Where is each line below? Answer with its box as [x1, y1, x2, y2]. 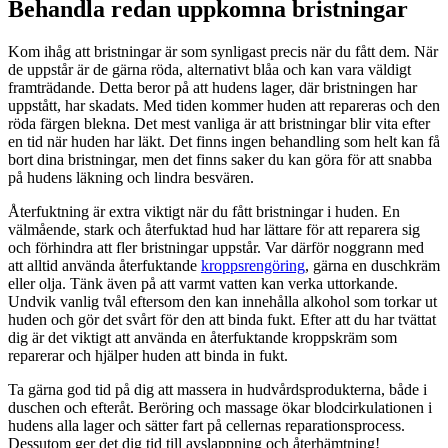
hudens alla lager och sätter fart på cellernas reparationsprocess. [8, 416, 405, 434]
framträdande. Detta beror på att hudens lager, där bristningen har [8, 78, 417, 96]
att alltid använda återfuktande [8, 256, 201, 274]
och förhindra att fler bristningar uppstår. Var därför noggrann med [8, 238, 424, 256]
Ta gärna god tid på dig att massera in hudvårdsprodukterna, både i [8, 380, 427, 398]
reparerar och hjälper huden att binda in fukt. [8, 346, 288, 364]
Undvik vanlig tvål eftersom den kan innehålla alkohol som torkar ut [8, 292, 437, 310]
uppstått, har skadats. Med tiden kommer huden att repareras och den [8, 96, 440, 114]
